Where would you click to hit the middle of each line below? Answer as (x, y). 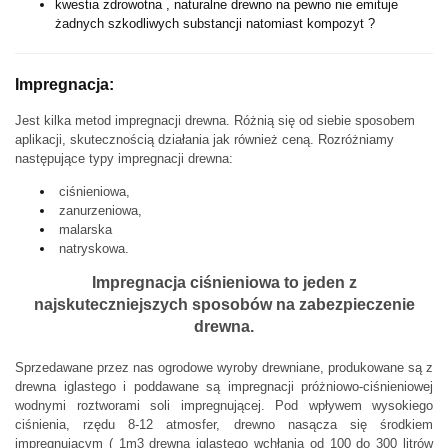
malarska (87, 230)
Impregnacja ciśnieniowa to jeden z (224, 283)
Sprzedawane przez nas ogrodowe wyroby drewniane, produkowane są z (224, 368)
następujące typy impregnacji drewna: (124, 159)
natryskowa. (94, 249)
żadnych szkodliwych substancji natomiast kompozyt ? (217, 24)
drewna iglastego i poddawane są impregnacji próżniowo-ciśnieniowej (224, 387)
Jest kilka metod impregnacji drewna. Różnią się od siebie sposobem (215, 121)
